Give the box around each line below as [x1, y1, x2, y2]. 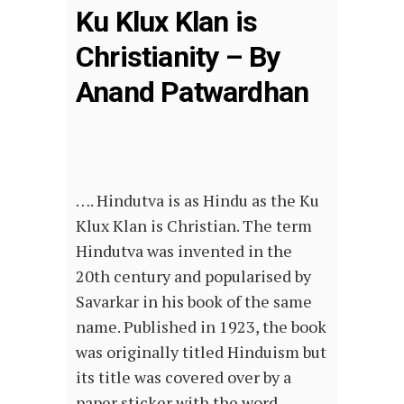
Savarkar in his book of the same [76, 290, 312, 313]
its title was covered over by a [76, 366, 291, 389]
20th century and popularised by [76, 265, 311, 288]
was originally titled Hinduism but [76, 341, 326, 363]
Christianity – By [76, 40, 280, 75]
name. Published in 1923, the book [76, 316, 326, 338]
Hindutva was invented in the [76, 240, 292, 262]
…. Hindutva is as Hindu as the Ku [76, 189, 319, 212]
